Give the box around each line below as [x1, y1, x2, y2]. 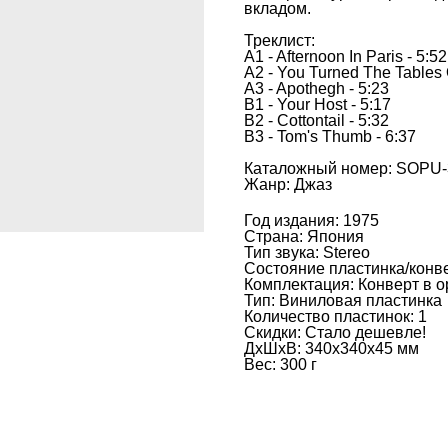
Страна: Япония [244, 228, 364, 246]
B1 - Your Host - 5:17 [244, 96, 391, 114]
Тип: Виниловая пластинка [244, 292, 442, 310]
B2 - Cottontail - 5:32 [244, 112, 389, 130]
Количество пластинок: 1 [244, 308, 427, 326]
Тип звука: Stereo [244, 244, 370, 262]
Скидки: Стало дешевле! [244, 324, 426, 342]
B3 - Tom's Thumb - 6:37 [244, 128, 416, 146]
